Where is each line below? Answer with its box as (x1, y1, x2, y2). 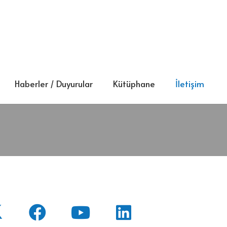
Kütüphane (112, 78, 155, 90)
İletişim (175, 78, 204, 90)
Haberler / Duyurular (14, 78, 93, 90)
